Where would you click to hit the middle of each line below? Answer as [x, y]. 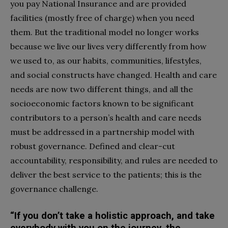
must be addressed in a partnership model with [102, 132]
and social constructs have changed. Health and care [113, 75]
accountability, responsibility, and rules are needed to [114, 160]
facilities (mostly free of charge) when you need [102, 18]
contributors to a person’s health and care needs [106, 117]
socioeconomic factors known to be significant [102, 103]
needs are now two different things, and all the [102, 89]
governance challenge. [55, 189]
